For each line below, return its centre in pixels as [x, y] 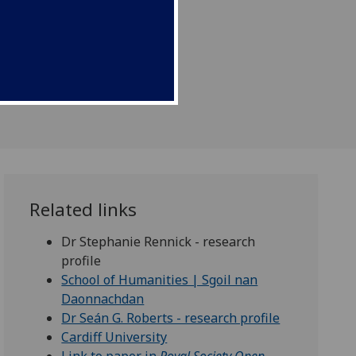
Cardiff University [114, 337]
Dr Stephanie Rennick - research [159, 242]
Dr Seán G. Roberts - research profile [171, 318]
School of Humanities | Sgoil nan [160, 280]
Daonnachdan [103, 299]
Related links [83, 210]
